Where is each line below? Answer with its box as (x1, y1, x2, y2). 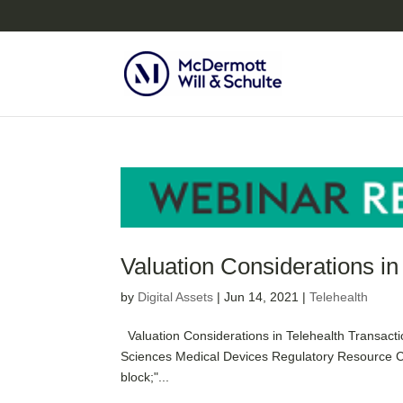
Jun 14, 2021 (224, 290, 300, 305)
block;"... (121, 370, 170, 385)
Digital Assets (138, 290, 214, 305)
